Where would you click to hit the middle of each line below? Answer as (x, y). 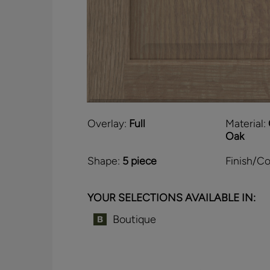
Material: (245, 124)
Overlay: (107, 124)
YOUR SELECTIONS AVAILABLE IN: (171, 198)
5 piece (139, 161)
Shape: (103, 161)
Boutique (134, 220)
